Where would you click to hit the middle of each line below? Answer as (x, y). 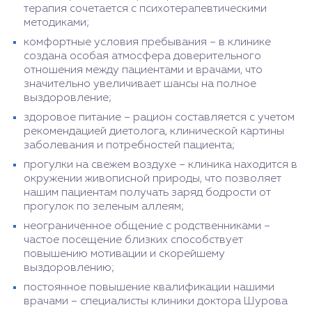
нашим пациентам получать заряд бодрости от (147, 193)
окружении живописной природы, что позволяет (153, 179)
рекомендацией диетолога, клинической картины (154, 131)
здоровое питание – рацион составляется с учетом (159, 117)
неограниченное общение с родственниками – (147, 226)
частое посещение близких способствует (133, 240)
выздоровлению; (69, 268)
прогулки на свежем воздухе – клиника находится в (161, 165)
